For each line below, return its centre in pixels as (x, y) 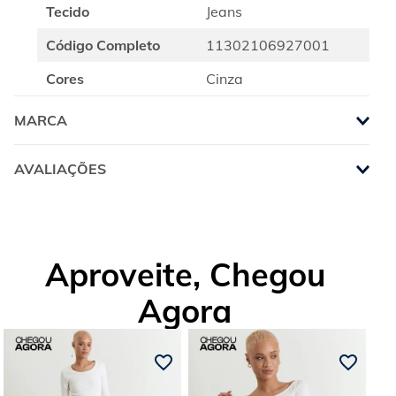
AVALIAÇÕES (60, 169)
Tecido (68, 11)
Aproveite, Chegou (185, 274)
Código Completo (103, 45)
